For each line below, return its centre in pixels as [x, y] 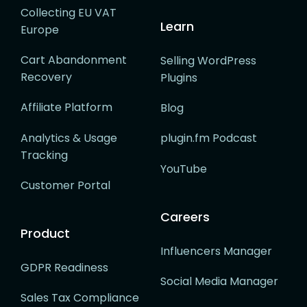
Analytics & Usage [69, 138]
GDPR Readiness [64, 267]
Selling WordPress [208, 61]
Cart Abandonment [74, 60]
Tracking [44, 155]
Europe [40, 30]
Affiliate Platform [66, 108]
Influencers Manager [216, 251]
